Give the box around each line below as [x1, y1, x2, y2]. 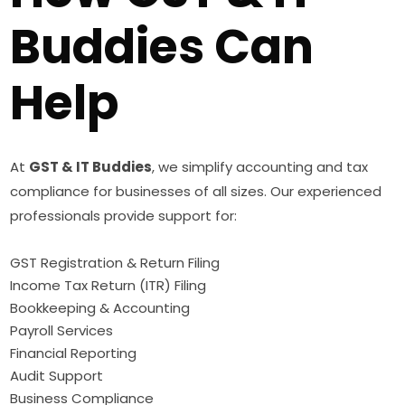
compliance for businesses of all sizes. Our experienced [10, 182, 382, 202]
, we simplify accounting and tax [152, 157, 369, 177]
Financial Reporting [10, 344, 137, 363]
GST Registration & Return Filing [10, 253, 221, 273]
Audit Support [10, 366, 104, 386]
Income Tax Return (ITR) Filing [10, 276, 207, 296]
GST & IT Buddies [29, 157, 153, 177]
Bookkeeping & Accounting [10, 298, 191, 318]
